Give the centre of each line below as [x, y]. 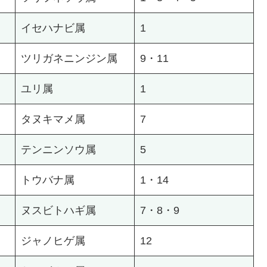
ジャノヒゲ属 [53, 241]
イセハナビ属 [53, 28]
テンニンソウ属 [58, 150]
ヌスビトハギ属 [58, 211]
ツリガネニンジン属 [69, 59]
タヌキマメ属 [53, 119]
